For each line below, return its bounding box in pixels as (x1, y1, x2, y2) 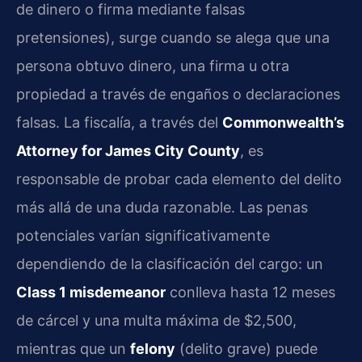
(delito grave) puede (175, 339, 318, 357)
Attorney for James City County (16, 141, 240, 159)
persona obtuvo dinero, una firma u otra (16, 57, 289, 74)
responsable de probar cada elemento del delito (16, 170, 342, 187)
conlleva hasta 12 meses (166, 283, 335, 301)
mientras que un (16, 339, 130, 357)
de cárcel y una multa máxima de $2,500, (16, 311, 297, 329)
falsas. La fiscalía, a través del (16, 113, 222, 131)
